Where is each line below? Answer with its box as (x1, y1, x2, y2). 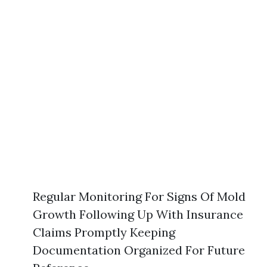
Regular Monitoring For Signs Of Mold (33, 188, 246, 204)
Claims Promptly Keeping (33, 224, 175, 240)
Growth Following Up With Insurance (33, 206, 243, 222)
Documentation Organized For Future (33, 242, 245, 257)
